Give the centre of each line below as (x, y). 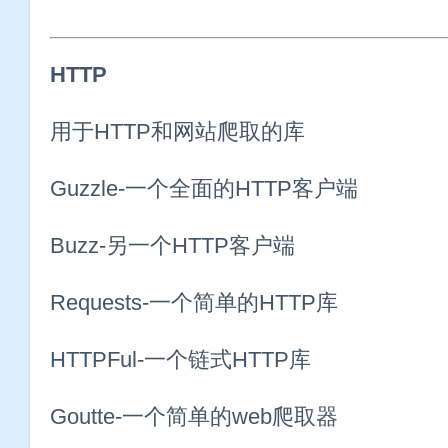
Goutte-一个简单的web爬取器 (194, 416)
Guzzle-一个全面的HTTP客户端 (204, 188)
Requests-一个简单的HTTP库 (194, 302)
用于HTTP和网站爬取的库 (177, 131)
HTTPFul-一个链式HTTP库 (180, 359)
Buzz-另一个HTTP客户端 (172, 245)
